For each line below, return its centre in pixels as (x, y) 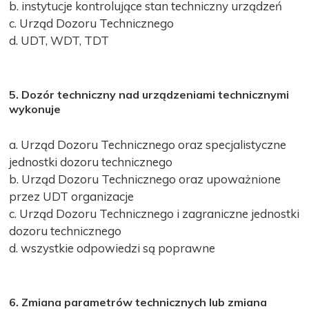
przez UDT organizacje (72, 196)
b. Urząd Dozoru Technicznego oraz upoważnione (145, 179)
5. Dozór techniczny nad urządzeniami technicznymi (149, 94)
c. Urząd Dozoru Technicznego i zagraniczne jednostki (154, 213)
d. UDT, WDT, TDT (59, 40)
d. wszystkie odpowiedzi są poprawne (112, 248)
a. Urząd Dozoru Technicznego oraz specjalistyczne (148, 144)
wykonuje (35, 109)
